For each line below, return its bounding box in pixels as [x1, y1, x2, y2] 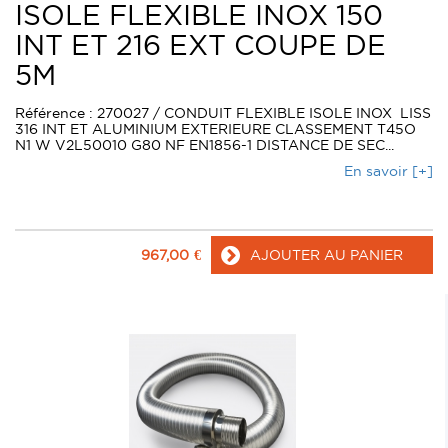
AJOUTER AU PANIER [250, 247, 403, 264]
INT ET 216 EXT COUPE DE [15, 30, 386, 61]
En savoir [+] [344, 163, 433, 180]
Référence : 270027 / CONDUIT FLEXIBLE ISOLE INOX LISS [15, 105, 431, 122]
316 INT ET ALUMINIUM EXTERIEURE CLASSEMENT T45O [15, 121, 416, 138]
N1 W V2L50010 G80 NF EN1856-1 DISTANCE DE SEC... [15, 137, 394, 154]
